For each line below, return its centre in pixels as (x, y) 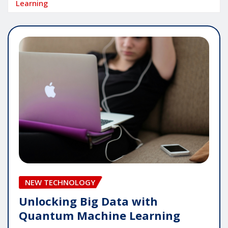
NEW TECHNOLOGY (60, 182)
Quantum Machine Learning (99, 215)
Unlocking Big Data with (88, 201)
